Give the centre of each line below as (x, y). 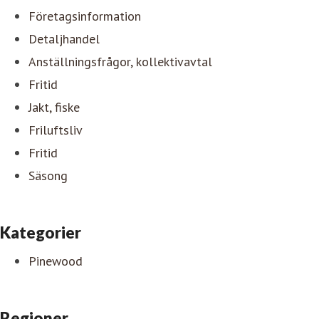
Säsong (48, 175)
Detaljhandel (64, 38)
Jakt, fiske (54, 107)
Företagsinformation (85, 16)
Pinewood (56, 261)
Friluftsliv (56, 130)
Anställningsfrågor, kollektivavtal (120, 61)
